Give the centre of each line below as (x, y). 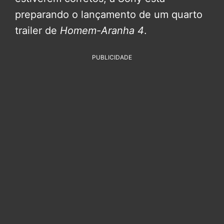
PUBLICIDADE (112, 57)
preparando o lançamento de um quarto (109, 15)
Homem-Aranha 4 (102, 31)
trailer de (37, 31)
